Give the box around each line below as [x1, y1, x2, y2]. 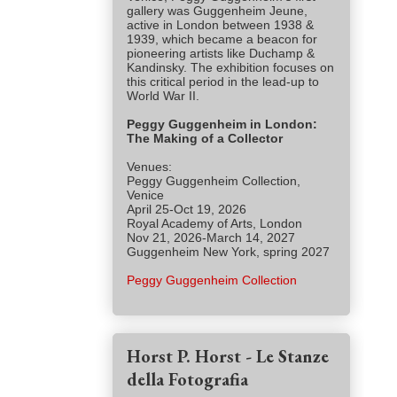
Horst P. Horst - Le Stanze [127, 345, 329, 369]
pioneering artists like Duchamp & [127, 46, 315, 61]
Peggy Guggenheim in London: [127, 117, 317, 132]
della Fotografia [127, 368, 248, 392]
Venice [127, 188, 164, 203]
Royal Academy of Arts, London [127, 216, 302, 231]
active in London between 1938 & [127, 18, 314, 33]
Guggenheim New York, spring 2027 [127, 245, 330, 260]
